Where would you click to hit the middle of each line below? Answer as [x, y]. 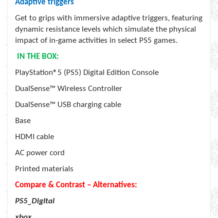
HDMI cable [35, 137]
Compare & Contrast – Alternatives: [76, 185]
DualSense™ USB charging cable [68, 105]
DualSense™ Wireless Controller [69, 89]
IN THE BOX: [37, 57]
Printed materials [45, 169]
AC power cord [40, 153]
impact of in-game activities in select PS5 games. [96, 41]
